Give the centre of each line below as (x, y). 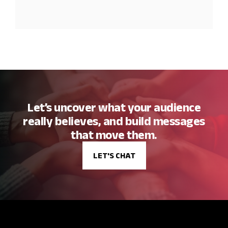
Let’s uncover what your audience (114, 107)
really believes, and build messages (114, 121)
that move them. (114, 134)
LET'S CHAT (114, 155)
